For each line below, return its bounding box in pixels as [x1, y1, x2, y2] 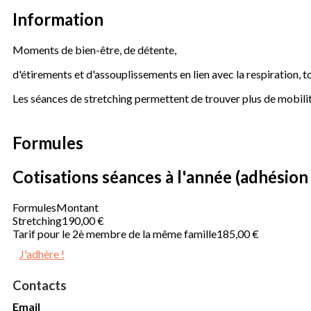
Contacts [12, 277, 67, 293]
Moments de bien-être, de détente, [12, 43, 176, 56]
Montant [56, 200, 99, 214]
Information [12, 9, 103, 29]
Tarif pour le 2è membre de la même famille [12, 226, 217, 240]
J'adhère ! [19, 246, 65, 260]
